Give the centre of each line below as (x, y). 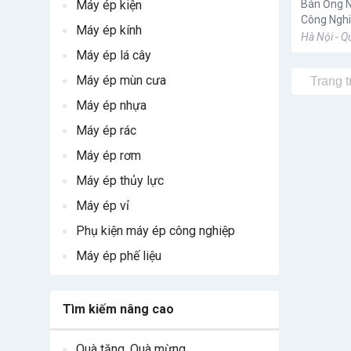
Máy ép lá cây (114, 55)
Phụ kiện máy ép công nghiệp (156, 231)
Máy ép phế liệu (119, 256)
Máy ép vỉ (103, 206)
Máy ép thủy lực (120, 181)
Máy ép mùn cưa (121, 80)
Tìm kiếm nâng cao (118, 309)
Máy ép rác (106, 130)
